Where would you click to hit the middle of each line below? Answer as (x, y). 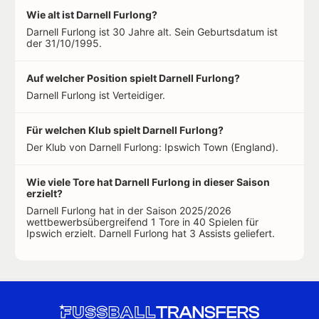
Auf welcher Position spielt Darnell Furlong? (133, 78)
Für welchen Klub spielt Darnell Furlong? (125, 130)
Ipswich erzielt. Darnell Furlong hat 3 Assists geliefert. (151, 234)
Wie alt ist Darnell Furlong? (92, 15)
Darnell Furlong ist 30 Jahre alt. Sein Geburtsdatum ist (152, 32)
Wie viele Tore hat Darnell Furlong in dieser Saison (148, 182)
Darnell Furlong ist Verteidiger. (96, 95)
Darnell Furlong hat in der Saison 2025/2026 (129, 211)
